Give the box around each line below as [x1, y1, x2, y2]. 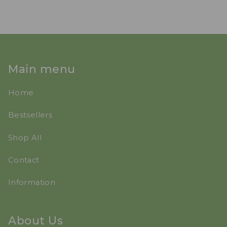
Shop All [8, 133, 42, 142]
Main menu [8, 62, 75, 75]
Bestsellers [8, 110, 53, 120]
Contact [8, 156, 40, 165]
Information [8, 178, 56, 187]
